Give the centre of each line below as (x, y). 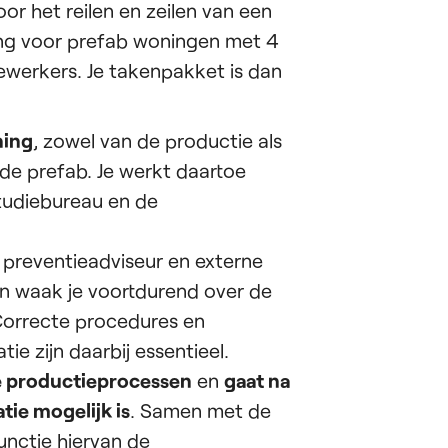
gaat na (257, 380)
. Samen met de (200, 410)
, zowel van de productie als (157, 140)
